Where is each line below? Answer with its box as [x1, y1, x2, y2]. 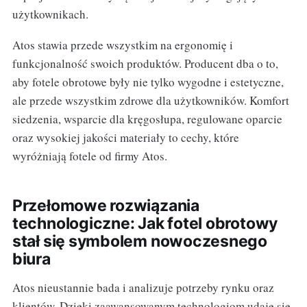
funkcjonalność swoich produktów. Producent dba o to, [12, 55, 278, 71]
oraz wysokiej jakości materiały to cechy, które [12, 129, 239, 145]
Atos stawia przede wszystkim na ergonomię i [12, 36, 233, 53]
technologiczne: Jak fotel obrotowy [12, 213, 278, 233]
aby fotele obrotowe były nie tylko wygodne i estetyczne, [12, 73, 284, 90]
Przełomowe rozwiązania [12, 195, 199, 215]
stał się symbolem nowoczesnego [12, 231, 268, 251]
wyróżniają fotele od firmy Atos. [12, 147, 167, 164]
